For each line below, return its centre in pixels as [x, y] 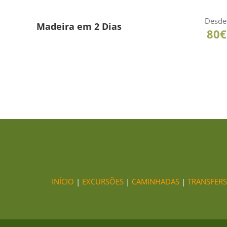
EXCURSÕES [103, 181]
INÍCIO [63, 181]
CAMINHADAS [156, 181]
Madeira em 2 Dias [79, 26]
